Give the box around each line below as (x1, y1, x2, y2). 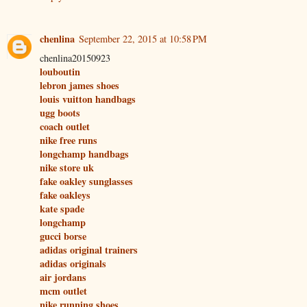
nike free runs (40, 132, 97, 147)
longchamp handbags (40, 146, 129, 161)
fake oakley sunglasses (40, 173, 133, 188)
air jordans (40, 269, 86, 284)
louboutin (40, 64, 80, 79)
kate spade (40, 201, 84, 216)
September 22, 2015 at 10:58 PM (79, 32, 207, 45)
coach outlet (40, 119, 90, 134)
